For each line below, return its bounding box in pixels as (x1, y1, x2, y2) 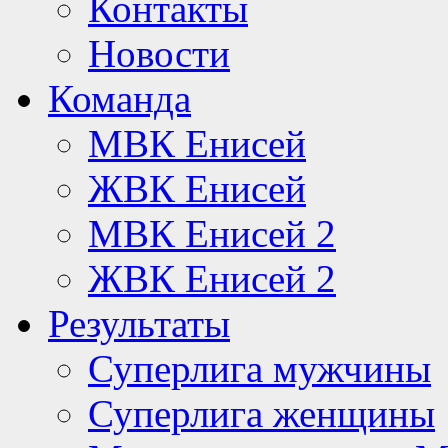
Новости (88, 32, 230, 75)
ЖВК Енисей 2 (88, 257, 336, 300)
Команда (48, 77, 191, 120)
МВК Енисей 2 (88, 212, 336, 255)
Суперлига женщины (88, 392, 435, 435)
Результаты (48, 302, 230, 345)
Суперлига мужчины (88, 347, 431, 390)
